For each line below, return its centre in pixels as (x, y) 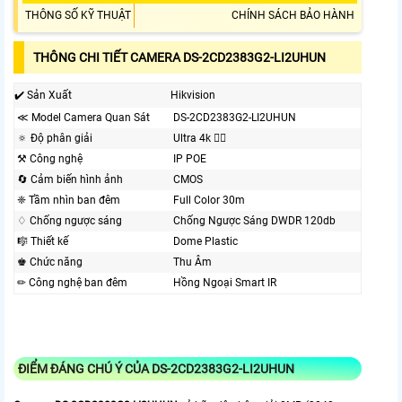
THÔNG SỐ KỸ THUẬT (78, 16)
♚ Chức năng (50, 262)
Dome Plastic (205, 242)
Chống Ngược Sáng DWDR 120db (254, 221)
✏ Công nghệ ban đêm (72, 283)
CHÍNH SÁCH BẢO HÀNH (293, 16)
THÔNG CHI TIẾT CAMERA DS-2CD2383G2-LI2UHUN (179, 58)
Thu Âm (192, 262)
